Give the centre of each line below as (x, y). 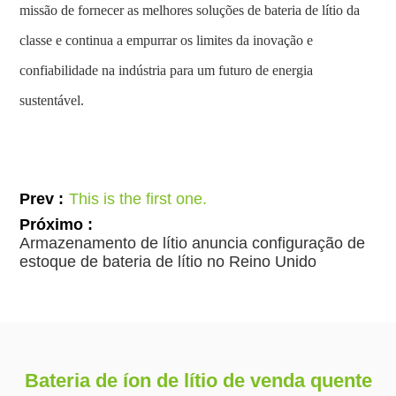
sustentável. (52, 100)
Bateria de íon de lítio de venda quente (198, 380)
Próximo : (57, 224)
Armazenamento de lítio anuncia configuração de (193, 243)
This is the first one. (138, 198)
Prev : (42, 198)
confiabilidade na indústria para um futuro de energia (167, 70)
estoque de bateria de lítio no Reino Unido (168, 261)
